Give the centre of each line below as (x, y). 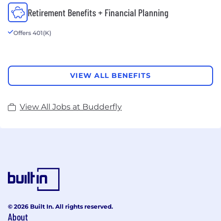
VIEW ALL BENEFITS (110, 76)
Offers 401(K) (32, 33)
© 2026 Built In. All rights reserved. (60, 206)
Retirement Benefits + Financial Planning (98, 12)
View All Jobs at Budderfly (71, 107)
